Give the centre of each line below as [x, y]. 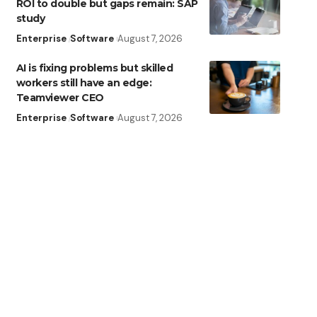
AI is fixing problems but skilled [94, 68]
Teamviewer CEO [60, 98]
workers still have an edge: [84, 83]
